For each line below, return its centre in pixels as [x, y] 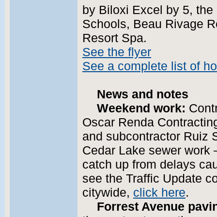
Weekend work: [141, 108]
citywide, [108, 193]
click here [159, 193]
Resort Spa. [115, 38]
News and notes [143, 94]
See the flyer [117, 52]
